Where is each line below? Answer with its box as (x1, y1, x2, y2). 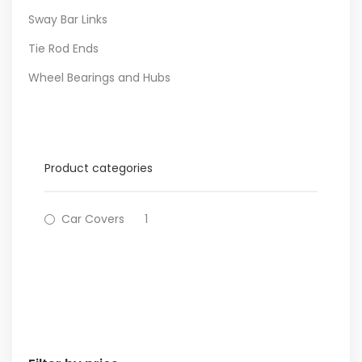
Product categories (44, 160, 153, 176)
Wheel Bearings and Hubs (28, 69, 170, 86)
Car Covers (61, 211, 124, 227)
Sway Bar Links (28, 11, 107, 27)
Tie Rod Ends (28, 40, 99, 57)
